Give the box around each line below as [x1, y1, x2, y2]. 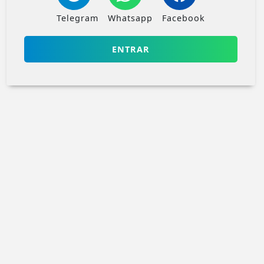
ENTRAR [112, 43, 150, 55]
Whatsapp [108, 12, 153, 24]
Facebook [162, 12, 205, 24]
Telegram [57, 12, 98, 24]
